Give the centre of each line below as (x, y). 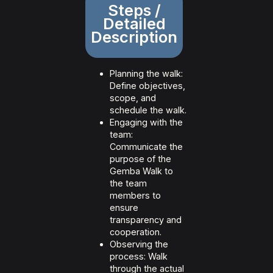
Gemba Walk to (141, 171)
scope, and (133, 98)
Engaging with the (146, 122)
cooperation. (136, 232)
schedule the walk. (148, 110)
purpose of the (140, 159)
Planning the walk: (146, 74)
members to (135, 196)
